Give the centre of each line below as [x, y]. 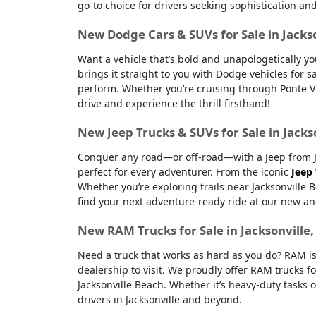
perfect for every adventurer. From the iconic [184, 171]
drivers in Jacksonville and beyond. [159, 299]
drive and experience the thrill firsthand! [174, 103]
